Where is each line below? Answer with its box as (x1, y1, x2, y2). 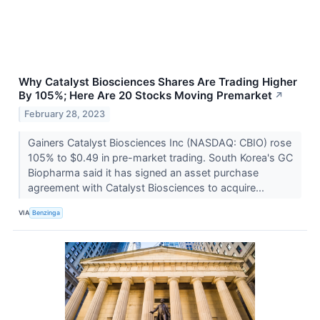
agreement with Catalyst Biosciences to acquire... (27, 181, 267, 194)
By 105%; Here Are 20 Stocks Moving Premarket (19, 88, 272, 102)
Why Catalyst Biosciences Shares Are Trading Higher (19, 74, 297, 89)
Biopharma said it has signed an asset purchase (27, 166, 259, 179)
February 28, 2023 (24, 108, 106, 119)
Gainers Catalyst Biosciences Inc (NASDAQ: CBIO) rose (27, 136, 291, 149)
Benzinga (32, 209, 61, 217)
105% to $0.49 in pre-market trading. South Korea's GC (27, 151, 293, 164)
